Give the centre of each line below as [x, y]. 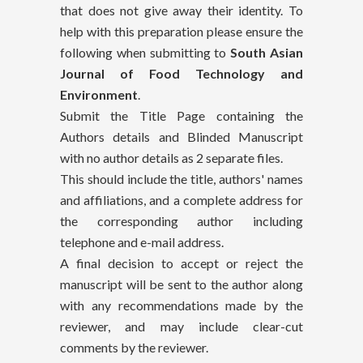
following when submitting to [145, 52]
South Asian [267, 52]
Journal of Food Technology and [181, 73]
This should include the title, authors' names [181, 178]
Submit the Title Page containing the [181, 115]
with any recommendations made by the [181, 305]
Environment [99, 94]
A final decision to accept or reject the [181, 263]
